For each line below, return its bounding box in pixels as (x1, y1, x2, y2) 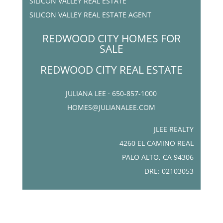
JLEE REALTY (154, 124, 194, 134)
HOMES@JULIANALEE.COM (67, 103, 156, 112)
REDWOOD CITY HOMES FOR (42, 31, 181, 46)
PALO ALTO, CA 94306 (122, 152, 194, 162)
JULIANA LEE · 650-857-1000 (66, 89, 157, 99)
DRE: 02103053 (144, 166, 194, 176)
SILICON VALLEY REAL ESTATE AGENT (29, 10, 151, 20)
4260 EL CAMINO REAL (119, 138, 194, 148)
